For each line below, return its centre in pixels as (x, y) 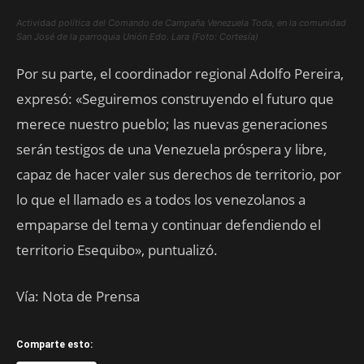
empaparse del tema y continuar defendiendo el (169, 224)
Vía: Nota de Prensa (78, 296)
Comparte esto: (54, 344)
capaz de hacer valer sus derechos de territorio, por (179, 174)
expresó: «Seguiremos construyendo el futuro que (175, 98)
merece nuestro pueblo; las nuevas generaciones (172, 123)
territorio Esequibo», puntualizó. (117, 249)
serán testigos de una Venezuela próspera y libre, (171, 149)
